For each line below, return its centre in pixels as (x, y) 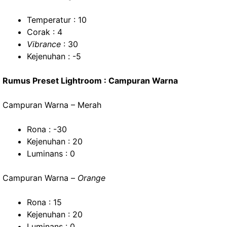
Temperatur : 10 (57, 20)
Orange (91, 178)
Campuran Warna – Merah (52, 105)
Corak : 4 (45, 32)
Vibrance (44, 44)
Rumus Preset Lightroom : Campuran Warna (90, 81)
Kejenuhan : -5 (54, 56)
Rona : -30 (47, 129)
